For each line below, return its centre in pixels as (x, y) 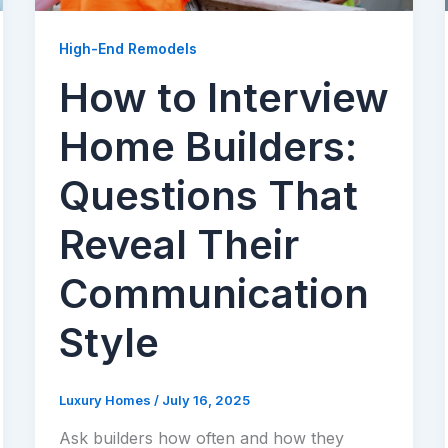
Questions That (208, 196)
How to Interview (223, 98)
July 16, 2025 (205, 400)
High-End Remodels (127, 48)
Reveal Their (178, 245)
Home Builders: (207, 147)
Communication (213, 294)
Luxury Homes (106, 400)
